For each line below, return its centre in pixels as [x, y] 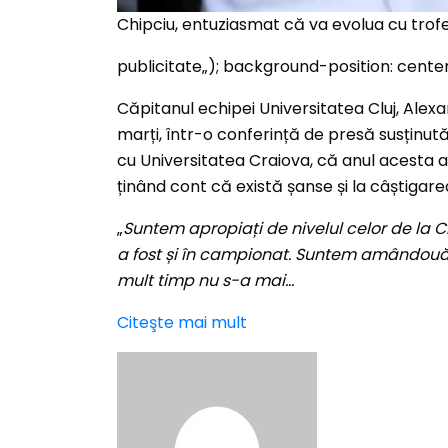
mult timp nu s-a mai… [205, 280]
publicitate [159, 66]
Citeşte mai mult [182, 322]
